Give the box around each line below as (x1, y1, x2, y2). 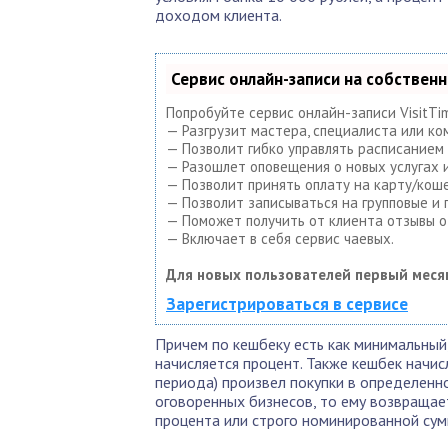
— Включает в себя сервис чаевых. (166, 229, 394, 248)
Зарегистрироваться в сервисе (166, 293, 408, 315)
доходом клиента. (155, 5, 282, 25)
